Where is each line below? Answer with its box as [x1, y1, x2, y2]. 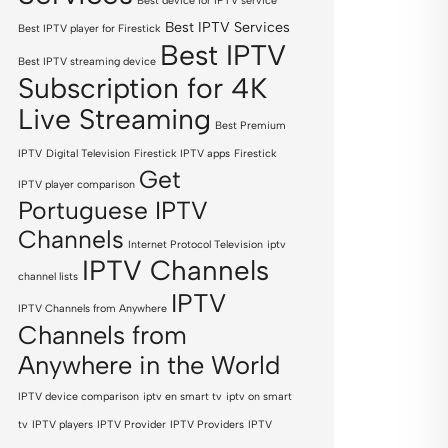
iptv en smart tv [143, 390, 222, 403]
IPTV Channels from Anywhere [18, 302, 167, 315]
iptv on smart [226, 390, 292, 403]
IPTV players [32, 418, 93, 431]
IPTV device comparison [18, 390, 139, 403]
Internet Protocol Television [128, 238, 263, 251]
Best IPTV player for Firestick [18, 22, 161, 35]
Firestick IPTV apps [134, 147, 230, 160]
